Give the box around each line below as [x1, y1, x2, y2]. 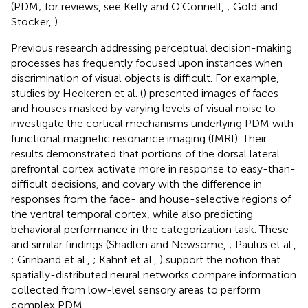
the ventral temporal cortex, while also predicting [11, 207, 253, 221]
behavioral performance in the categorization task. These [11, 222, 289, 236]
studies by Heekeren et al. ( [11, 86, 143, 100]
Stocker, [11, 14, 54, 28]
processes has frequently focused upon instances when [11, 56, 283, 69]
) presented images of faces [143, 86, 278, 100]
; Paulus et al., [229, 237, 296, 251]
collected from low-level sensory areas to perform [11, 283, 261, 296]
